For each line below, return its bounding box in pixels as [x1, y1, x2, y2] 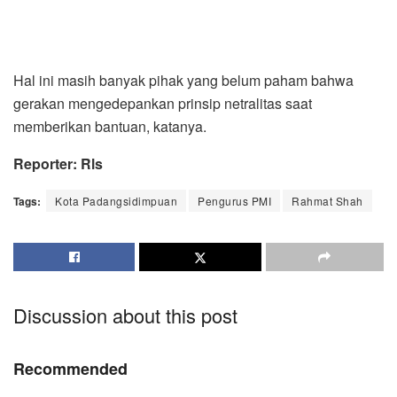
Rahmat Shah [292, 192, 363, 208]
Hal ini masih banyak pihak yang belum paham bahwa [13, 69, 354, 90]
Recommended [13, 356, 128, 380]
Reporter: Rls [13, 152, 103, 174]
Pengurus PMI [198, 192, 271, 208]
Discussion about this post [13, 300, 237, 329]
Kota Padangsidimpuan [55, 192, 177, 208]
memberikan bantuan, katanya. [13, 115, 206, 136]
